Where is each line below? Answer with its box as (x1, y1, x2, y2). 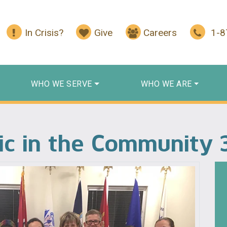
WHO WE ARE (140, 79, 192, 89)
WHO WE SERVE (30, 79, 92, 89)
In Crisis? (24, 27, 63, 39)
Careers (143, 27, 177, 39)
